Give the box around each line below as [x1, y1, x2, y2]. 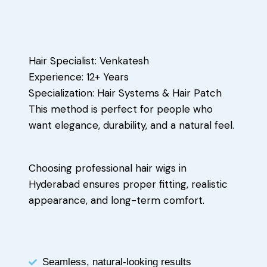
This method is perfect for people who [29, 103, 213, 116]
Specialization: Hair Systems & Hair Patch [29, 86, 222, 100]
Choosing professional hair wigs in [29, 162, 187, 175]
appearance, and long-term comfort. [29, 194, 204, 207]
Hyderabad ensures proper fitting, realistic [29, 178, 228, 191]
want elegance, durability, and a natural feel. [29, 119, 234, 132]
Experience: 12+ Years [29, 70, 129, 84]
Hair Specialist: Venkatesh [29, 54, 149, 68]
